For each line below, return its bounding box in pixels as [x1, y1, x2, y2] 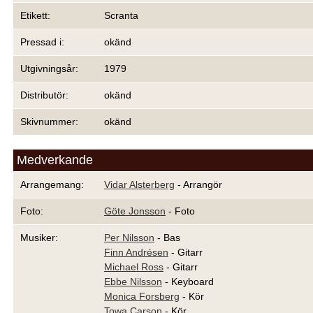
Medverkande [17, 153, 93, 167]
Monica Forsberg [104, 291, 180, 302]
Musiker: [20, 232, 58, 243]
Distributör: [20, 89, 68, 101]
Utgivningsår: [20, 63, 78, 74]
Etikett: [20, 10, 50, 21]
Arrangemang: [20, 179, 84, 190]
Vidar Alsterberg [104, 179, 175, 190]
